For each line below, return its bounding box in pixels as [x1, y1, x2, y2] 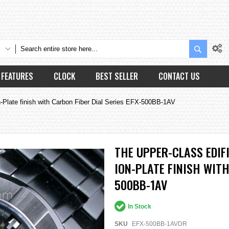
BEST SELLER [96, 70, 138, 82]
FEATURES [1, 70, 33, 82]
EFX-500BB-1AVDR [132, 220, 187, 227]
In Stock [128, 202, 151, 210]
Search [203, 42, 224, 53]
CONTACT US [158, 70, 200, 82]
